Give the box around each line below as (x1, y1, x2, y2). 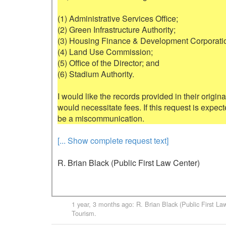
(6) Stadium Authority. (58, 68, 134, 80)
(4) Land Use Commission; (58, 46, 153, 58)
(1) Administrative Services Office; (58, 13, 178, 24)
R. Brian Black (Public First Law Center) (58, 157, 200, 168)
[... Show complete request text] (58, 135, 168, 146)
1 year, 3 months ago (72, 199, 132, 209)
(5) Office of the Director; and (58, 57, 159, 69)
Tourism (72, 208, 94, 218)
